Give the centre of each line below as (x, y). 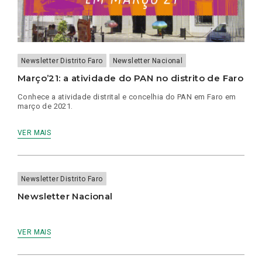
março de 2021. (45, 106)
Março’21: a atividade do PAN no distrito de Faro (131, 78)
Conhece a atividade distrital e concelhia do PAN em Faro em (127, 96)
